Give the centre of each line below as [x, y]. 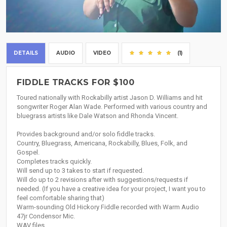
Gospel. [28, 153]
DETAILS [26, 53]
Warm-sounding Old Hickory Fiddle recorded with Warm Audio [108, 207]
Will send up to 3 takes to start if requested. [80, 171]
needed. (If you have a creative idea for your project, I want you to [111, 189]
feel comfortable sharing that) [61, 198]
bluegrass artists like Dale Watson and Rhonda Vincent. [98, 116]
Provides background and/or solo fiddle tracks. [86, 134]
